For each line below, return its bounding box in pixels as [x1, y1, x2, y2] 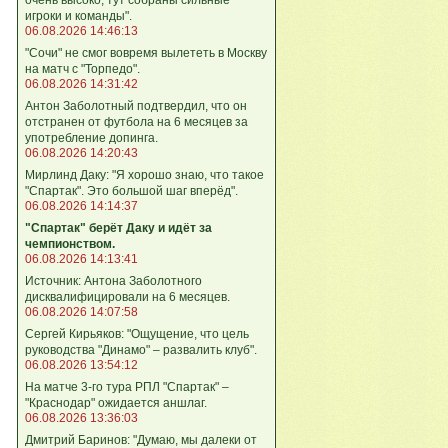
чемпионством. [25, 236, 115, 251]
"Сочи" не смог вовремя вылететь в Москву [25, 45, 267, 60]
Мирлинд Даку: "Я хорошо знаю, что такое [25, 167, 264, 182]
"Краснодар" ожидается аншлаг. [25, 395, 207, 410]
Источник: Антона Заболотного [25, 273, 202, 288]
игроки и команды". [25, 8, 132, 23]
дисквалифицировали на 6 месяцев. [25, 289, 230, 304]
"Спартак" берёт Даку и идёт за [25, 220, 212, 235]
